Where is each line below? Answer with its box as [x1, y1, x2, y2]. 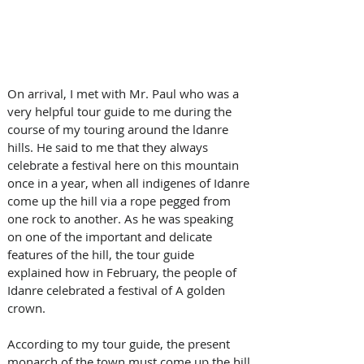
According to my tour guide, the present [7, 335, 233, 352]
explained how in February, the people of [7, 263, 240, 280]
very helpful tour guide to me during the [7, 102, 235, 119]
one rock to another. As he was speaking [7, 210, 236, 227]
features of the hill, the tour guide [7, 245, 197, 262]
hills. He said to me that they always [7, 138, 211, 155]
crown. [7, 299, 45, 316]
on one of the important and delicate [7, 227, 215, 245]
